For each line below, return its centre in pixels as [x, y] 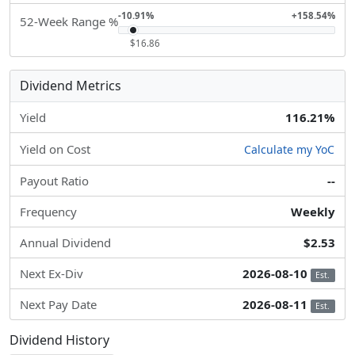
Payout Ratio [54, 181]
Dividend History [59, 340]
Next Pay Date [58, 305]
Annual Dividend [65, 243]
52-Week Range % [69, 21]
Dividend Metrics [71, 86]
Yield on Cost [55, 149]
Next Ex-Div [52, 274]
